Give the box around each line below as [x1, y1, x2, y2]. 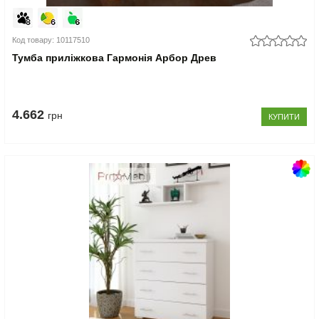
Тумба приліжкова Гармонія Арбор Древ [12, 51, 217, 63]
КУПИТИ [268, 112, 300, 121]
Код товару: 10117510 [12, 35, 90, 44]
